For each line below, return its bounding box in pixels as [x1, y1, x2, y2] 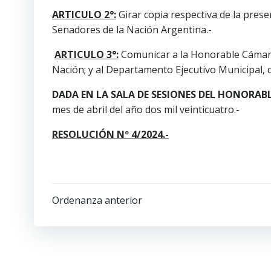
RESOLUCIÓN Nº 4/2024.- [52, 128, 169, 141]
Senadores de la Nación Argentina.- [52, 23, 212, 36]
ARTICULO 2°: [52, 8, 116, 21]
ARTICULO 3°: [54, 48, 119, 61]
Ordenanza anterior [52, 194, 142, 207]
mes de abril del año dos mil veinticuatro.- [52, 103, 240, 116]
